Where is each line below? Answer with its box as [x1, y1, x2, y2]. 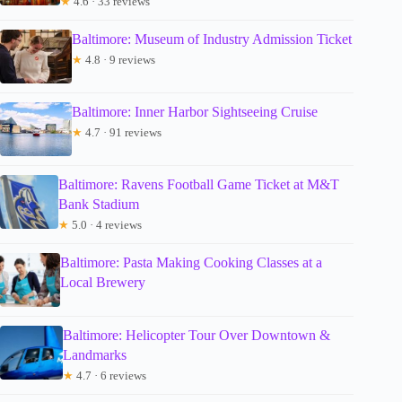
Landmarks [62, 346, 127, 363]
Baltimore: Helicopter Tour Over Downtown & [62, 327, 330, 343]
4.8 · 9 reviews [83, 52, 155, 66]
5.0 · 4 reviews [68, 217, 142, 232]
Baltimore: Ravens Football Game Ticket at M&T [57, 176, 339, 192]
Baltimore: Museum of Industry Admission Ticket [72, 31, 352, 47]
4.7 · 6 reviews [73, 368, 146, 382]
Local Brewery [59, 274, 145, 290]
